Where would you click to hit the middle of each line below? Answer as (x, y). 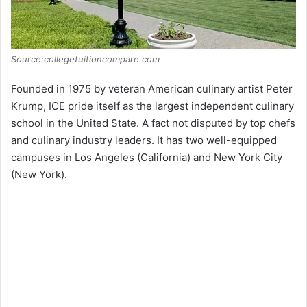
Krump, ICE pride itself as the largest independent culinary (152, 106)
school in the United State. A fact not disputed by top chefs (153, 123)
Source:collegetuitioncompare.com (85, 59)
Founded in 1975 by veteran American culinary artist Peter (152, 88)
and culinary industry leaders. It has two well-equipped (144, 140)
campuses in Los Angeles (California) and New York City (147, 157)
